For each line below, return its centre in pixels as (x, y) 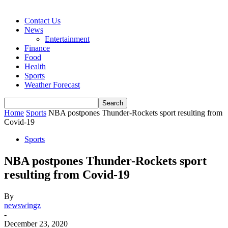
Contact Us (42, 21)
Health (35, 66)
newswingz (22, 205)
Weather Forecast (52, 85)
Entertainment (67, 39)
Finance (37, 48)
